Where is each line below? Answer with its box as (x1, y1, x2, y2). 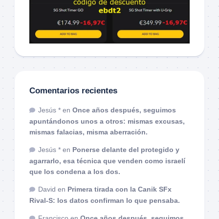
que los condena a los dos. (29, 167, 120, 175)
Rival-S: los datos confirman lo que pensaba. (29, 196, 180, 204)
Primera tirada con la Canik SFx (67, 185, 172, 193)
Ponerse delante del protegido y (72, 145, 179, 153)
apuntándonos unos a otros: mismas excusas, (29, 117, 185, 125)
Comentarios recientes (29, 86, 117, 95)
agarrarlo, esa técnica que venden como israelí (29, 156, 185, 165)
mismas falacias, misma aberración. (29, 128, 148, 136)
